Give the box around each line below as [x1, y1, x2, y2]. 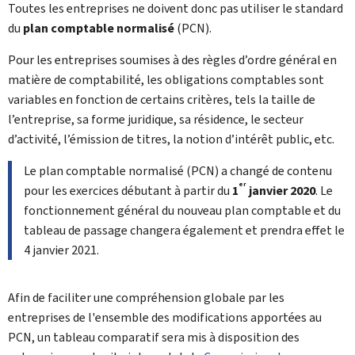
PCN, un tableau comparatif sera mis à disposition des [8, 329, 300, 345]
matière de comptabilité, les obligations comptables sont [8, 71, 324, 88]
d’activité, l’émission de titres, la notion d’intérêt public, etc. [8, 131, 334, 147]
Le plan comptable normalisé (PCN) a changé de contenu [24, 162, 332, 179]
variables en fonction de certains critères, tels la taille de [8, 91, 315, 108]
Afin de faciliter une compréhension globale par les [8, 289, 284, 306]
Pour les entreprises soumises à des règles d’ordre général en [8, 52, 337, 68]
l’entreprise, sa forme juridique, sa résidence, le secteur [8, 111, 303, 128]
